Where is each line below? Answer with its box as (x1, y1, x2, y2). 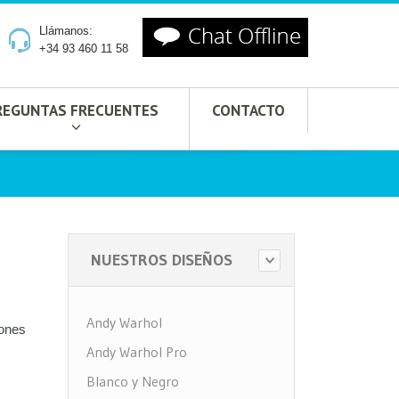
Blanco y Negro (86, 372, 179, 390)
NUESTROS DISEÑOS (91, 250, 232, 270)
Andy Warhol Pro (86, 343, 187, 361)
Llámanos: (39, 24, 93, 37)
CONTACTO (212, 100, 285, 120)
